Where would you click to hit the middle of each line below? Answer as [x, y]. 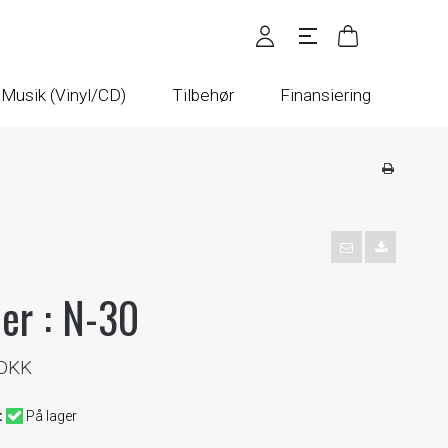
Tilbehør [202, 95]
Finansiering [325, 95]
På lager [51, 415]
